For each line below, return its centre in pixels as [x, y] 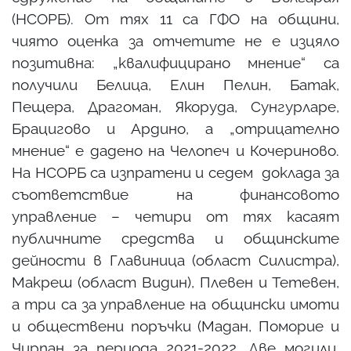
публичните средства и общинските [175, 238]
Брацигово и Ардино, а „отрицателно [175, 128]
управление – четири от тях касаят [175, 216]
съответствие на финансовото [175, 194]
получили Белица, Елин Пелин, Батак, [175, 84]
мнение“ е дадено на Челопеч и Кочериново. [175, 150]
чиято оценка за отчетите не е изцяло [175, 40]
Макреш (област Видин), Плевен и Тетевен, [175, 282]
